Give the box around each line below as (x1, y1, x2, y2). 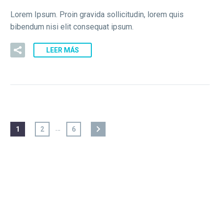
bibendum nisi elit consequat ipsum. (10, 22, 134, 32)
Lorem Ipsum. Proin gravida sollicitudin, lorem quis (10, 10, 184, 20)
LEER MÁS (46, 46, 79, 55)
